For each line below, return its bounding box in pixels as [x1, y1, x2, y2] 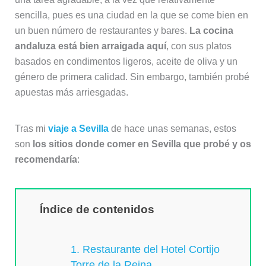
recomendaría [14, 154, 77, 164]
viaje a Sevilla [47, 123, 109, 134]
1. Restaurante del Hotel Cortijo [71, 243, 220, 256]
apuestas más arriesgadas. [14, 87, 128, 97]
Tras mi [14, 123, 48, 134]
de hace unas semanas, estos [108, 123, 236, 134]
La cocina [189, 25, 233, 36]
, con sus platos [166, 40, 232, 51]
